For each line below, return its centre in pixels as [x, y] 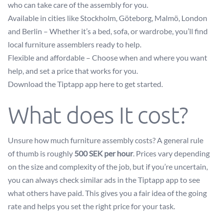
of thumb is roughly [41, 153]
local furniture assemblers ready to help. [75, 44]
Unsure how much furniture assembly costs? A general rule [106, 140]
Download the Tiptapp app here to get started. [85, 84]
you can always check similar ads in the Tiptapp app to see [104, 180]
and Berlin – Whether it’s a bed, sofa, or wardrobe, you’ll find [108, 31]
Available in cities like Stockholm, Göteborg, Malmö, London [108, 18]
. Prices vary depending [171, 153]
